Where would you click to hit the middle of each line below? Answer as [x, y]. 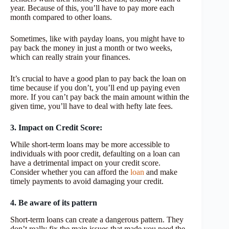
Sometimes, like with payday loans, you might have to [97, 39]
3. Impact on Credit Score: [57, 128]
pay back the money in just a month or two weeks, [91, 48]
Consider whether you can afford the [70, 172]
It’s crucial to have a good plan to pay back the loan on [98, 79]
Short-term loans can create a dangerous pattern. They [97, 220]
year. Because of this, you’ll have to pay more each [92, 8]
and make [161, 172]
